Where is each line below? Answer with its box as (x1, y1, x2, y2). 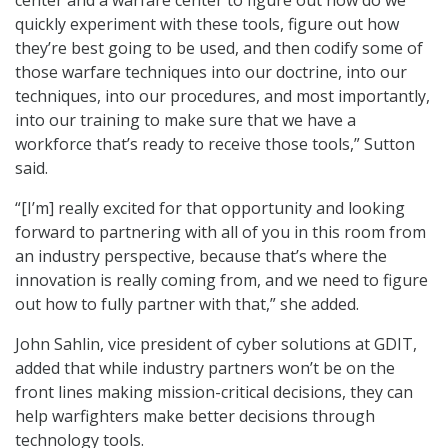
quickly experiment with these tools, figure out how (15, 12, 399, 35)
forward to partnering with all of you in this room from (15, 220, 426, 243)
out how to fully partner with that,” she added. (15, 292, 359, 315)
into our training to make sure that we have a (15, 108, 356, 131)
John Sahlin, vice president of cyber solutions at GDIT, (15, 332, 417, 355)
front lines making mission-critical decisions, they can (15, 380, 413, 403)
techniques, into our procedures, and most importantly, (15, 84, 430, 107)
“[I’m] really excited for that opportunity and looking (15, 196, 405, 219)
